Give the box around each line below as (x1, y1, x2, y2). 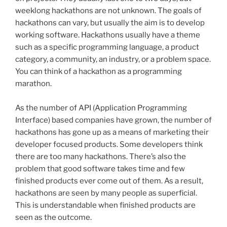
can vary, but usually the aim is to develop (57, 18, 205, 28)
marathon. (15, 79, 52, 89)
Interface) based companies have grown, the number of (15, 116, 212, 125)
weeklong (15, 6, 50, 16)
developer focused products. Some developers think (15, 140, 203, 149)
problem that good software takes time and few (15, 164, 185, 174)
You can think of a (15, 67, 79, 77)
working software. (15, 30, 81, 40)
